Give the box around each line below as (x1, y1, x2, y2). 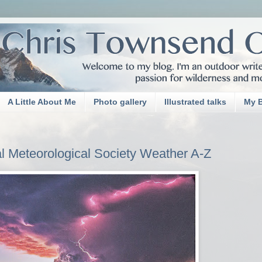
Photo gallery (94, 97, 147, 107)
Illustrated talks (164, 97, 226, 107)
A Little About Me (8, 97, 76, 107)
